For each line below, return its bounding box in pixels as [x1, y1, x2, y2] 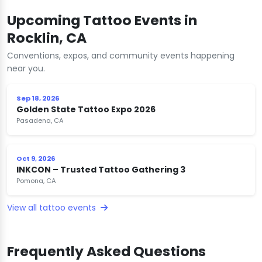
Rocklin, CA [7, 27, 87, 47]
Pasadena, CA [16, 115, 64, 125]
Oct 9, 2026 [16, 153, 56, 163]
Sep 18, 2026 [16, 93, 60, 103]
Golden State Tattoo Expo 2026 [16, 103, 156, 115]
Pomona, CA [16, 175, 56, 185]
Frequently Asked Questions [7, 241, 206, 261]
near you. [7, 62, 45, 74]
